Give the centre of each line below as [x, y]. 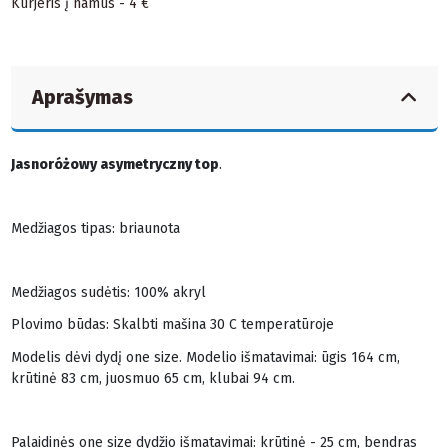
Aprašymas [82, 97]
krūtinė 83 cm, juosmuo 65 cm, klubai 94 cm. [152, 378]
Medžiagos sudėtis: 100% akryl [108, 293]
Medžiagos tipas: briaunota [95, 228]
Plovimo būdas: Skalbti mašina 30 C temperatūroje [172, 325]
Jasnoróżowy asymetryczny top [114, 164]
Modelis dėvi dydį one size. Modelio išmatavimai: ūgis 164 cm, [205, 357]
